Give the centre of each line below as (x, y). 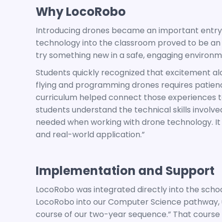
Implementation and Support (125, 171)
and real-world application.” (90, 135)
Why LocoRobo (81, 12)
